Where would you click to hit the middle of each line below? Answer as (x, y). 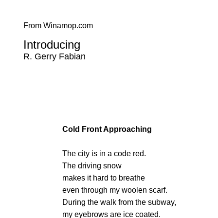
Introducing (52, 45)
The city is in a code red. (104, 154)
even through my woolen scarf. (115, 190)
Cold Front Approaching (107, 129)
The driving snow (92, 166)
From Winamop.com (58, 26)
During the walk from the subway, (119, 202)
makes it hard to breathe (104, 178)
